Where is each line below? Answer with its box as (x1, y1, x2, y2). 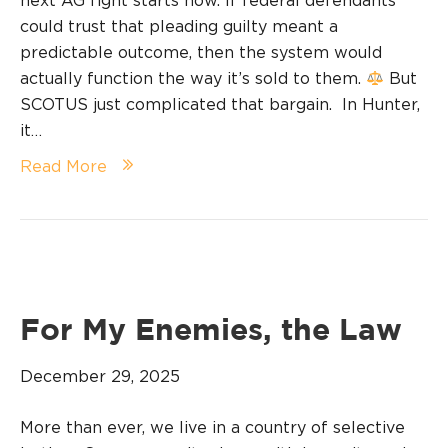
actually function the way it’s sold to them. (20, 69, 366, 88)
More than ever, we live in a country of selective (20, 418, 405, 437)
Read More (20, 157, 107, 176)
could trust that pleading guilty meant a (20, 17, 338, 36)
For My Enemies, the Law (20, 318, 402, 346)
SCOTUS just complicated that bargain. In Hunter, (20, 95, 420, 114)
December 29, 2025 (20, 367, 180, 386)
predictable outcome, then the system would (20, 43, 382, 62)
